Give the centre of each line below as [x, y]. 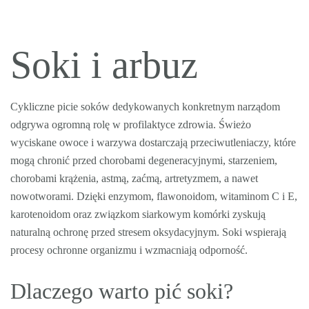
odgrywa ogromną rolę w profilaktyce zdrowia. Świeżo [131, 124]
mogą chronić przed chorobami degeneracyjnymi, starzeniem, [144, 160]
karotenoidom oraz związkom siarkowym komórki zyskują [138, 214]
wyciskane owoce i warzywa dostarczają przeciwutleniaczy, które [153, 142]
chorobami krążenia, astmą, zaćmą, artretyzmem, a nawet [134, 178]
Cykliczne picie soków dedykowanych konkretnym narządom [145, 107]
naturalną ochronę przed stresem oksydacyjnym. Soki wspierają [148, 232]
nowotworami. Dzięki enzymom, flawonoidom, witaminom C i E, [154, 196]
